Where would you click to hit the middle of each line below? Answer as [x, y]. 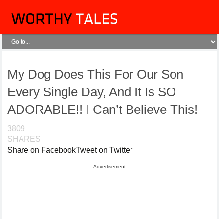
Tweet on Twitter [104, 150]
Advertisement [109, 166]
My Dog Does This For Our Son [96, 74]
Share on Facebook [42, 150]
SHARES [24, 139]
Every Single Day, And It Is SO [92, 92]
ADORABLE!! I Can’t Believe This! [103, 109]
